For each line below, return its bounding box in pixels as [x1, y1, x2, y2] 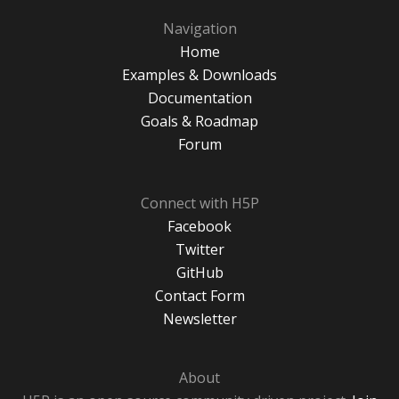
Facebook [167, 216, 232, 237]
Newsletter [162, 309, 237, 330]
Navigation [162, 19, 237, 39]
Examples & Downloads [122, 65, 277, 85]
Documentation [147, 88, 252, 109]
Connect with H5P [140, 193, 259, 214]
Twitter [175, 240, 224, 260]
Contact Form [154, 286, 245, 306]
